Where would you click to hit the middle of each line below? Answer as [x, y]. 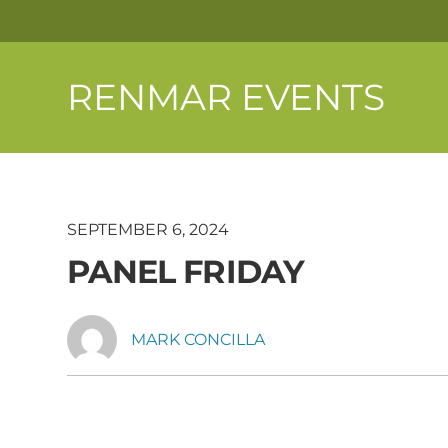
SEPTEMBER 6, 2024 [148, 229]
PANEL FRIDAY [185, 271]
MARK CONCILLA [198, 339]
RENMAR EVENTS [226, 97]
